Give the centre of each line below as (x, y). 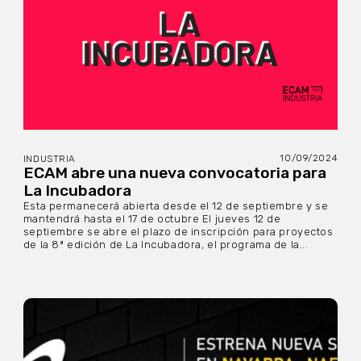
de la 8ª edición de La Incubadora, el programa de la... (166, 245)
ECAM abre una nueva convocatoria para (174, 173)
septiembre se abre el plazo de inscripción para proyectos (178, 232)
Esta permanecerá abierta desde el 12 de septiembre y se (176, 206)
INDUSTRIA (49, 159)
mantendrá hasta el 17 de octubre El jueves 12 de (152, 219)
